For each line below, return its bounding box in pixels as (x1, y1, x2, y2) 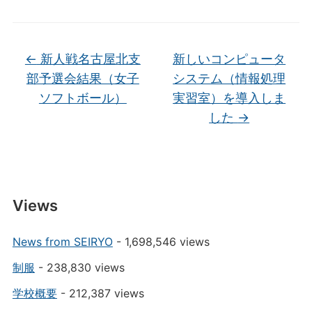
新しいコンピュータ (173, 51, 286, 66)
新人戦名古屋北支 (36, 51, 141, 66)
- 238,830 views (34, 260, 125, 274)
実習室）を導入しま (173, 90, 286, 105)
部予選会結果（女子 (26, 70, 139, 86)
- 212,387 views (56, 286, 144, 300)
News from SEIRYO (12, 234, 113, 249)
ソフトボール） (38, 90, 127, 105)
